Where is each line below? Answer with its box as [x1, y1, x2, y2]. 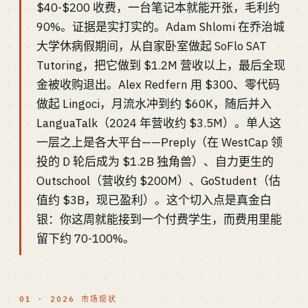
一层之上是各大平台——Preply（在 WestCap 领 [36, 135, 283, 150]
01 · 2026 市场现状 [19, 294, 117, 304]
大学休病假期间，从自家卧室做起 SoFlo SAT [36, 38, 267, 54]
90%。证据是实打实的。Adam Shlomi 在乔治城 [36, 19, 285, 34]
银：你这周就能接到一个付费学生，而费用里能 [36, 212, 282, 227]
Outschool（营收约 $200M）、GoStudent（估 [36, 173, 280, 188]
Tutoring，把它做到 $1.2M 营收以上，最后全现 [36, 58, 285, 73]
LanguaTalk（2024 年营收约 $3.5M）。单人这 [36, 115, 281, 131]
